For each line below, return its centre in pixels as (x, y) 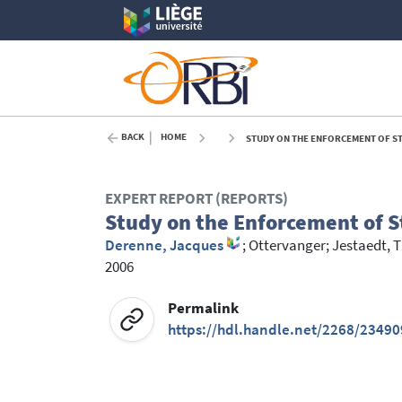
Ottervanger (287, 246)
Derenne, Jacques (164, 246)
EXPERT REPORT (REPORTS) (197, 199)
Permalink (204, 308)
